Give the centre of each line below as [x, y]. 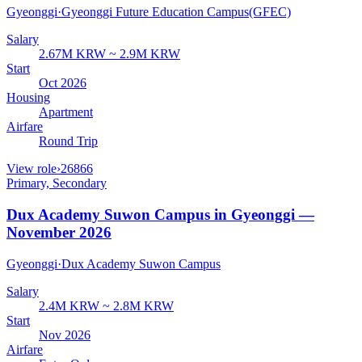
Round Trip [68, 141]
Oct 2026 [63, 83]
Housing [28, 98]
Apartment [66, 112]
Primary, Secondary [57, 183]
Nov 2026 [65, 335]
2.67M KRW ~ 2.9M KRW [109, 54]
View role [32, 169]
